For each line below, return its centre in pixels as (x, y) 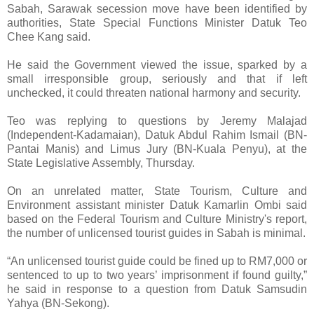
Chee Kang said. (49, 36)
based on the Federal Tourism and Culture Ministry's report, (157, 219)
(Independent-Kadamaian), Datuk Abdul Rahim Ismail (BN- (157, 135)
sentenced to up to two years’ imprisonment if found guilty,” (157, 275)
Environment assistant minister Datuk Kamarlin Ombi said (157, 205)
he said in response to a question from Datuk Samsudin (157, 289)
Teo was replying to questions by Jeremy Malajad (157, 121)
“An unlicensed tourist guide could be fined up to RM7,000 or (157, 261)
